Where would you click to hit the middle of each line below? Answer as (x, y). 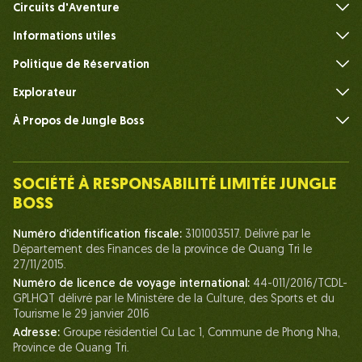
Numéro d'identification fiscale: (99, 235)
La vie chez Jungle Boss (86, 222)
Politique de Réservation (81, 65)
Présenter (49, 137)
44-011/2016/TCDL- (300, 284)
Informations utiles (65, 37)
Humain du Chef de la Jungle (101, 194)
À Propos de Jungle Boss (79, 122)
